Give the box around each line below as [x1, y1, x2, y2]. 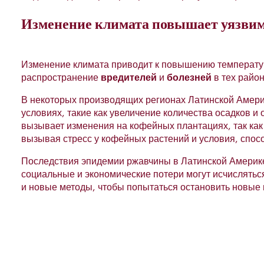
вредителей [101, 72, 157, 82]
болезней [167, 72, 212, 82]
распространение [21, 72, 101, 82]
